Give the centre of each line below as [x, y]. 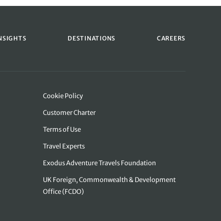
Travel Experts [64, 146]
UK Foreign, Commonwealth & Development [110, 180]
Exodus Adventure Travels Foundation [100, 163]
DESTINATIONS [92, 38]
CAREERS [171, 38]
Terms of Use [62, 129]
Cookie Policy [63, 96]
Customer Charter [70, 112]
